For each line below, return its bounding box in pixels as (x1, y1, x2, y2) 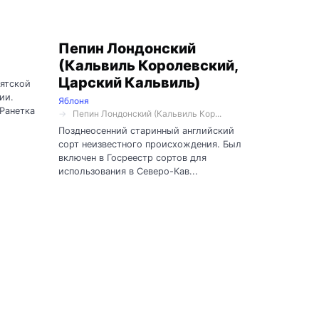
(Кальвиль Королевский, (58, 57, 238, 75)
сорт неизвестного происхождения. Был (58, 138, 241, 150)
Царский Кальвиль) (58, 74, 201, 92)
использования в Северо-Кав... (58, 165, 198, 177)
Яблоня (58, 95, 89, 107)
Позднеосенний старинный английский (58, 125, 234, 136)
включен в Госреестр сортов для (58, 152, 206, 163)
